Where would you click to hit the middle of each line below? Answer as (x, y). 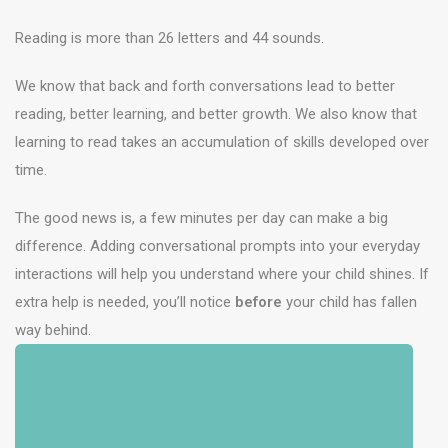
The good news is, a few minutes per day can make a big (201, 218)
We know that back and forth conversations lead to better (205, 86)
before (258, 302)
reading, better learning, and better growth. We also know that (216, 114)
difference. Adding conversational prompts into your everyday (217, 246)
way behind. (53, 330)
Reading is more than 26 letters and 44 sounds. (169, 38)
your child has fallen (349, 302)
